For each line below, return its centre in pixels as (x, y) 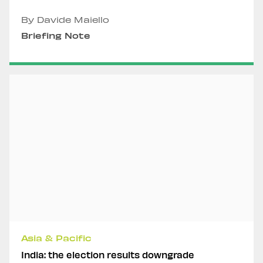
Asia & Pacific (56, 238)
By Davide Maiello (65, 20)
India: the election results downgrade (108, 254)
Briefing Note (56, 36)
